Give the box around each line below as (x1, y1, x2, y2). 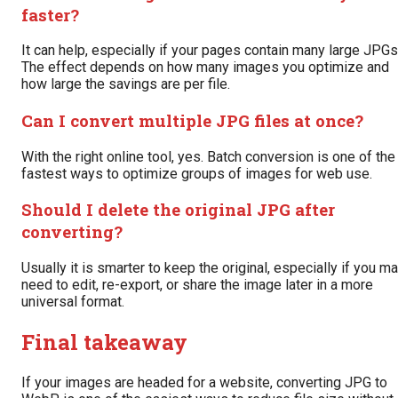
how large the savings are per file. (21, 76, 230, 93)
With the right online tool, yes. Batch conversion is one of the (21, 147, 395, 165)
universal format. (21, 293, 124, 311)
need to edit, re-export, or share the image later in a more (21, 276, 373, 294)
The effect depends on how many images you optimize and (21, 59, 389, 76)
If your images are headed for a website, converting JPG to (21, 373, 387, 391)
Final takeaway (21, 328, 187, 356)
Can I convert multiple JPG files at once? (21, 108, 363, 131)
